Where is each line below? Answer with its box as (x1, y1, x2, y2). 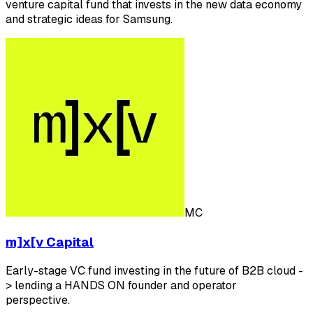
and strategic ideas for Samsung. (6, 11, 173, 27)
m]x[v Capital (6, 233, 94, 251)
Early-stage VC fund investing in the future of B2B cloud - (6, 263, 303, 279)
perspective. (6, 293, 70, 308)
